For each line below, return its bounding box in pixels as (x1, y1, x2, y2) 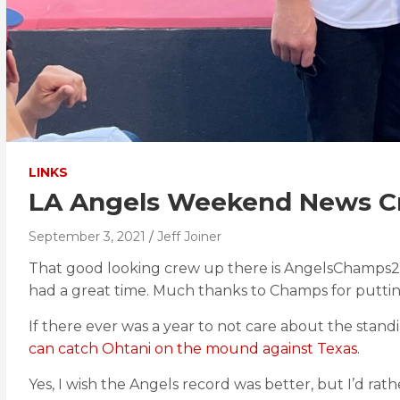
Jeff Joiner (157, 229, 221, 245)
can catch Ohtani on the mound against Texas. (29, 340, 360, 357)
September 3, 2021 (29, 229, 146, 245)
